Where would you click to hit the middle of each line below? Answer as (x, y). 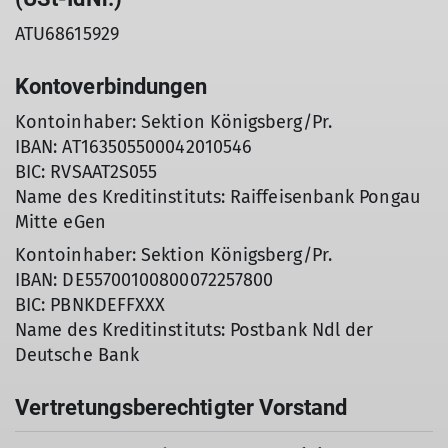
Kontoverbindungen (111, 86)
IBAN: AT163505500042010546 (134, 147)
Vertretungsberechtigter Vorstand (181, 407)
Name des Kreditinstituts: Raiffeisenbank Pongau (217, 197)
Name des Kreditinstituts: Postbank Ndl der (194, 330)
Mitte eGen (60, 222)
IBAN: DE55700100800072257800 (144, 280)
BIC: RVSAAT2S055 (86, 172)
